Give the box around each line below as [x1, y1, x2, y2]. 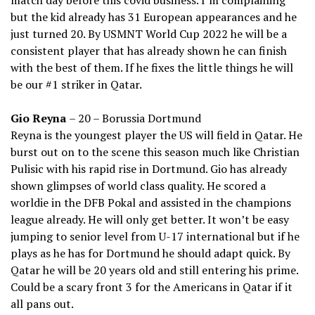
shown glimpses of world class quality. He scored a [11, 178, 266, 194]
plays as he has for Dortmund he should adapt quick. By [11, 245, 290, 262]
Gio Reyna [11, 110, 69, 127]
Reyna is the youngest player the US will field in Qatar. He [11, 127, 302, 143]
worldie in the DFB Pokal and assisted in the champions [11, 195, 291, 211]
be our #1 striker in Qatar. [11, 77, 142, 93]
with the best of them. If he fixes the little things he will [11, 60, 293, 76]
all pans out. [11, 296, 74, 312]
